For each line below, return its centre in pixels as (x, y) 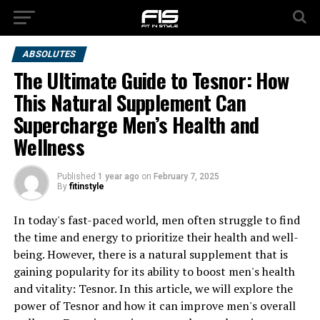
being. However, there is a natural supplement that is (150, 254)
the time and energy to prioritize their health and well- (156, 237)
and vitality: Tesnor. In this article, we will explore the (153, 289)
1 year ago (118, 176)
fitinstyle (86, 186)
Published (76, 176)
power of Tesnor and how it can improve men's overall (154, 306)
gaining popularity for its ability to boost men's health (154, 271)
